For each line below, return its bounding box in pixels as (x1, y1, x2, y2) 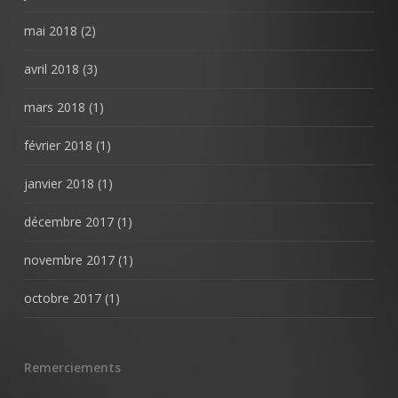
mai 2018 (23, 22, 77, 39)
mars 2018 (23, 99, 85, 115)
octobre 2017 (23, 290, 101, 306)
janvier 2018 (23, 175, 94, 192)
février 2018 (23, 137, 92, 154)
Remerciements (23, 359, 121, 376)
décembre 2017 (23, 213, 114, 230)
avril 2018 (23, 60, 79, 77)
